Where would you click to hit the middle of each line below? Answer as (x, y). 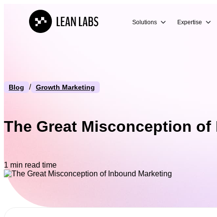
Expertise (190, 22)
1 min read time (30, 165)
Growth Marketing (65, 87)
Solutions (145, 22)
